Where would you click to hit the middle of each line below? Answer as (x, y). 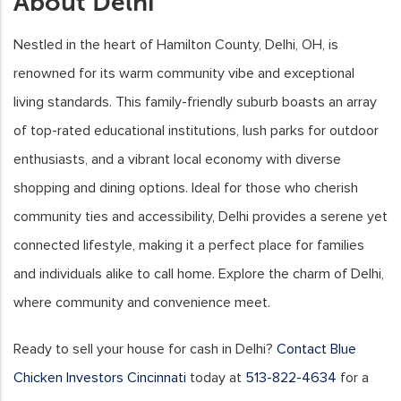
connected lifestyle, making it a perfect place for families (189, 246)
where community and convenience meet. (142, 303)
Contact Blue (316, 350)
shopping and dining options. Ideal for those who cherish (186, 188)
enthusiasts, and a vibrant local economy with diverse (177, 160)
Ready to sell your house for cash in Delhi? (145, 350)
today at (216, 378)
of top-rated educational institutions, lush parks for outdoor (196, 131)
